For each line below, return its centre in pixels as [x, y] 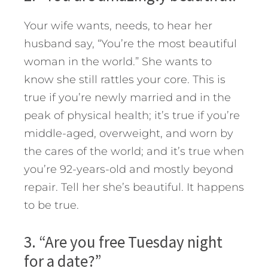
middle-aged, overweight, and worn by [129, 134]
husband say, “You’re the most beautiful [130, 44]
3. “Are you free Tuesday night [123, 242]
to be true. [51, 205]
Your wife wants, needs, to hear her [118, 26]
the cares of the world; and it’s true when [134, 152]
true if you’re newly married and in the [127, 98]
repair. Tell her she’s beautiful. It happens [134, 188]
